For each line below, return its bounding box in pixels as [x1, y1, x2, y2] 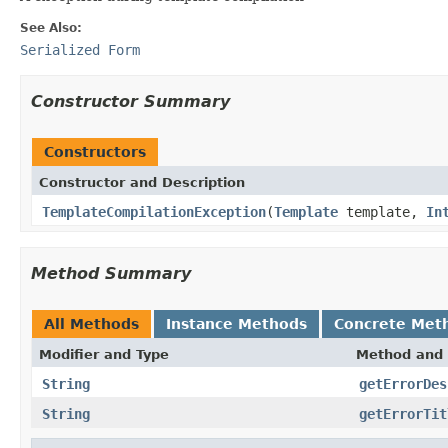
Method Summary [31, 263, 191, 283]
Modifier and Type [39, 346, 169, 362]
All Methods [44, 315, 139, 332]
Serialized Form [20, 41, 140, 58]
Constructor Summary [31, 91, 230, 111]
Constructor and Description [39, 174, 245, 190]
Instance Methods [166, 315, 307, 332]
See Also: [20, 20, 82, 35]
